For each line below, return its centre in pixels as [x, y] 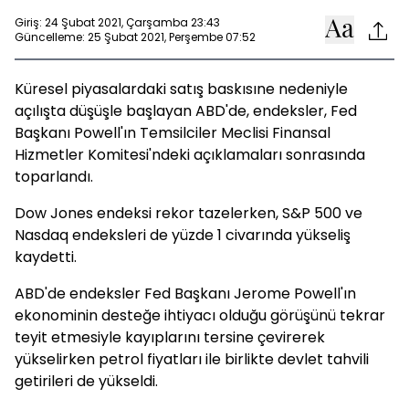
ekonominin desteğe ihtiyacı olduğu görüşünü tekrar [200, 315]
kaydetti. [46, 257]
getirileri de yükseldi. [86, 381]
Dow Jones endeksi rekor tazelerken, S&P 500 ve [189, 213]
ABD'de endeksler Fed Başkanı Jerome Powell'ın [185, 294]
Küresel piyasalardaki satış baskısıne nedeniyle [181, 89]
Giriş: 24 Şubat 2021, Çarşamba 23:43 [117, 22]
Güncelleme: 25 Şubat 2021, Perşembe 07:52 [135, 37]
